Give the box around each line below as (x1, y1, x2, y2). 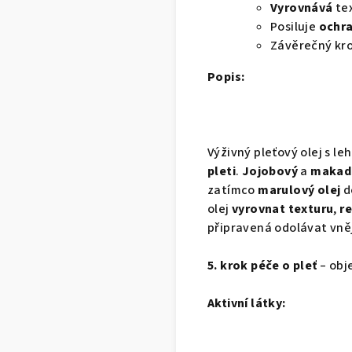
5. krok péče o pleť (207, 256, 317, 274)
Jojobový (241, 162, 299, 180)
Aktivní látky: (207, 294, 286, 312)
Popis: (207, 68, 245, 86)
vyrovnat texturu (232, 200, 334, 218)
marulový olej (258, 181, 341, 199)
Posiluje (270, 17, 317, 35)
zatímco (207, 181, 255, 199)
